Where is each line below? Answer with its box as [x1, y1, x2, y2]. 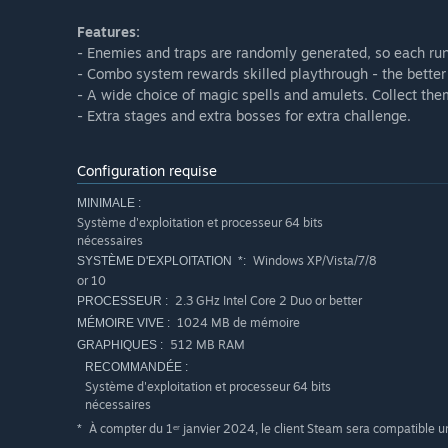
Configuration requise [77, 162, 217, 180]
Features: [77, 23, 140, 41]
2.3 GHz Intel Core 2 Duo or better [172, 293, 362, 309]
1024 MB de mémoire [174, 315, 300, 331]
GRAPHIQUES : [77, 338, 163, 353]
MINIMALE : [77, 196, 141, 211]
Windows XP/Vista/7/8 [250, 253, 377, 269]
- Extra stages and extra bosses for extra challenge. [77, 107, 411, 125]
